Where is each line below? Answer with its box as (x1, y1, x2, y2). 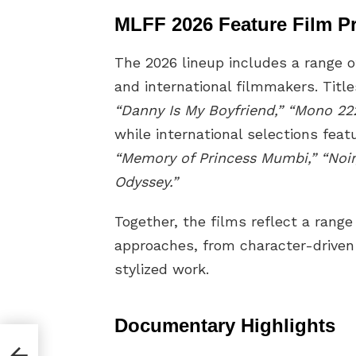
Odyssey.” (114, 173, 178, 191)
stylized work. (114, 261, 209, 278)
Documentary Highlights (114, 315, 335, 337)
